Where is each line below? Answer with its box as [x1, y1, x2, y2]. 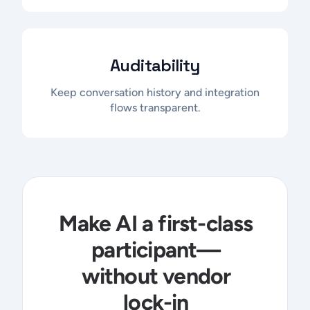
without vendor [81, 262, 231, 289]
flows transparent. [109, 100, 201, 114]
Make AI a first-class [59, 210, 253, 237]
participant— [91, 236, 221, 263]
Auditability [110, 54, 200, 76]
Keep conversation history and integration [51, 85, 259, 99]
